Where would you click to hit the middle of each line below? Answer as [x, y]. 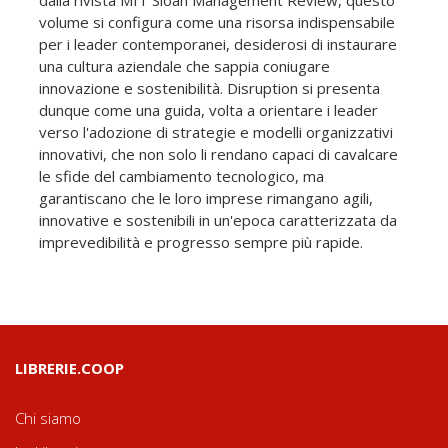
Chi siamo [48, 417]
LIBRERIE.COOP [69, 367]
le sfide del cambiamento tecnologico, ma [181, 175]
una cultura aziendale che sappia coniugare [184, 65]
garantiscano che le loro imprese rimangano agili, [206, 197]
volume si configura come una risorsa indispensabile [217, 21]
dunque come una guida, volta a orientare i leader [208, 109]
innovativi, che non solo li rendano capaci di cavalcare [218, 153]
